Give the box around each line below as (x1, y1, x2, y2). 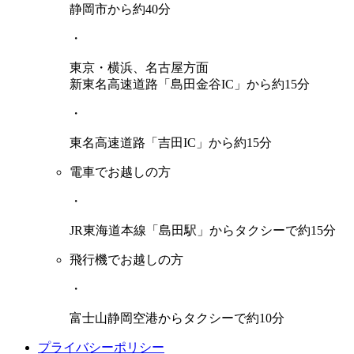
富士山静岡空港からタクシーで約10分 (70, 311, 284, 326)
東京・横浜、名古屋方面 (70, 61, 209, 75)
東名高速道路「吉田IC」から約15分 (70, 136, 272, 150)
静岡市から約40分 (70, 2, 171, 17)
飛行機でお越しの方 (70, 253, 183, 267)
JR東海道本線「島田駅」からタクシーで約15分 (70, 224, 336, 238)
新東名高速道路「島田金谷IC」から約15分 (70, 77, 310, 92)
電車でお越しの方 (70, 165, 171, 179)
